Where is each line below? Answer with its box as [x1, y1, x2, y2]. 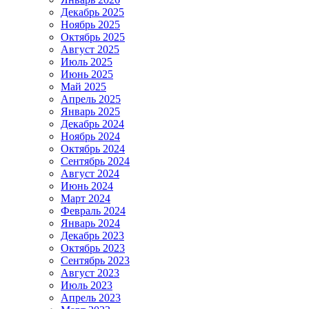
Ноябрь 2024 [61, 130, 120, 142]
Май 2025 [61, 80, 106, 92]
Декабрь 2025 [61, 6, 124, 18]
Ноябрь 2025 [61, 18, 120, 30]
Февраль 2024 [61, 204, 126, 217]
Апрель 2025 [61, 92, 121, 105]
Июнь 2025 [61, 68, 113, 80]
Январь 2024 [61, 217, 120, 229]
